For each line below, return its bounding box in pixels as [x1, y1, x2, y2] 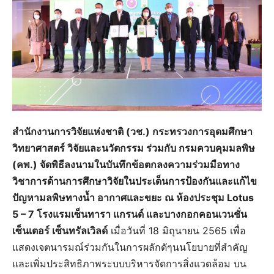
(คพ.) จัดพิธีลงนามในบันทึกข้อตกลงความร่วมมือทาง [12, 158, 240, 171]
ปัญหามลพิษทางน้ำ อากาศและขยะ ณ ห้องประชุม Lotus [12, 191, 254, 204]
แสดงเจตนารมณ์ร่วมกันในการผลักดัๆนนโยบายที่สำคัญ [12, 240, 248, 253]
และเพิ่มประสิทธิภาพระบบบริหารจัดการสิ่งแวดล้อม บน [12, 257, 246, 270]
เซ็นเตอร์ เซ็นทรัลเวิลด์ [12, 224, 108, 237]
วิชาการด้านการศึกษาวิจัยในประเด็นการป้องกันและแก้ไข [12, 174, 257, 187]
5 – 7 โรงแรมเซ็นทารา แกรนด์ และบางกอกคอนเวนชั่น [12, 207, 247, 220]
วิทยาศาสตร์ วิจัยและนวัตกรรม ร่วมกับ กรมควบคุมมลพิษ [12, 141, 255, 154]
